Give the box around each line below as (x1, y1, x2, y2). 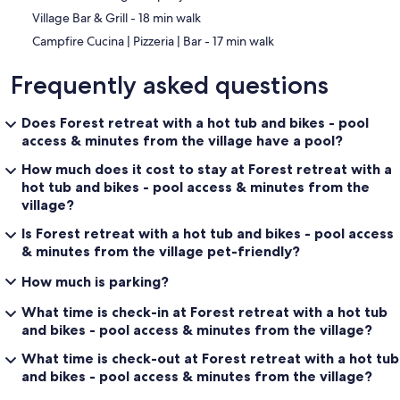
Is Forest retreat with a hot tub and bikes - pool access (21, 223, 394, 242)
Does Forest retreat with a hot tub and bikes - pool (21, 112, 369, 131)
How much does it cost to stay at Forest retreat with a (21, 159, 392, 178)
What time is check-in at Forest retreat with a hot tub (21, 302, 387, 321)
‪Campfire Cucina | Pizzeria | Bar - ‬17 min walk (212, 32, 274, 49)
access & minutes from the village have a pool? (21, 130, 343, 149)
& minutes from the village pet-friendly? (21, 241, 300, 260)
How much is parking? (21, 271, 169, 290)
